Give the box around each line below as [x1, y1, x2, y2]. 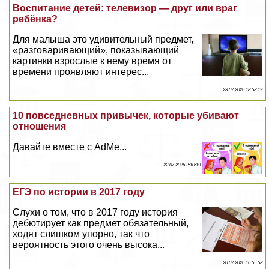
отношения [13, 121, 67, 132]
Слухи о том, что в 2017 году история [13, 207, 178, 217]
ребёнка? [13, 14, 58, 25]
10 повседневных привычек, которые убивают [13, 110, 240, 121]
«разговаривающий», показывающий [13, 45, 180, 56]
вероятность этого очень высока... [13, 239, 165, 250]
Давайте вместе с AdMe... [13, 142, 127, 153]
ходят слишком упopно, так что [13, 228, 150, 239]
